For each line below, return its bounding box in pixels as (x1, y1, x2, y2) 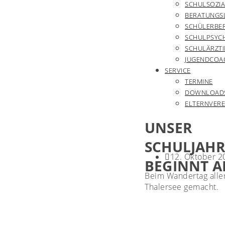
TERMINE (185, 77, 213, 86)
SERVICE (165, 66, 191, 75)
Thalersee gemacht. (145, 181, 218, 192)
